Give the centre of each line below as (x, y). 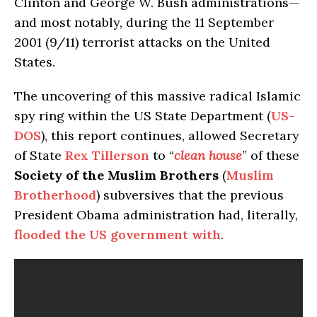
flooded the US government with (117, 234)
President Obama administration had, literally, (156, 214)
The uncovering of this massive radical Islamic (157, 96)
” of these (271, 155)
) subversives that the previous (190, 195)
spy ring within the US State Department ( (143, 115)
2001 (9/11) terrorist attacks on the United (142, 42)
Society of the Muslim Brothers (116, 175)
